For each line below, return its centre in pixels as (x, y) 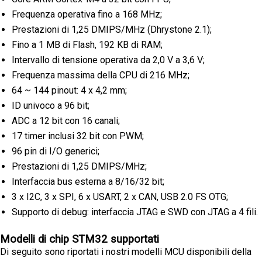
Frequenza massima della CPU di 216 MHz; (101, 75)
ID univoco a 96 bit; (51, 105)
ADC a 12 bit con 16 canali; (66, 120)
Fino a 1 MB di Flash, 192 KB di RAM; (87, 44)
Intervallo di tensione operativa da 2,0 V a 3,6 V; (108, 60)
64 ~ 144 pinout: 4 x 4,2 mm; (69, 90)
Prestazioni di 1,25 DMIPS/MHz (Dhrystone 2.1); (112, 29)
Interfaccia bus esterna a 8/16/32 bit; (88, 181)
